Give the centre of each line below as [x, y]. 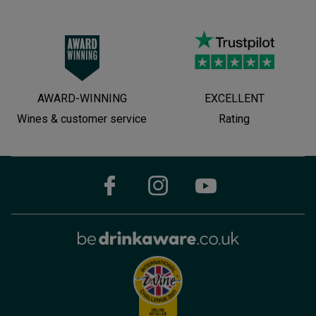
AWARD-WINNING [82, 98]
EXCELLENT [234, 98]
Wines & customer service [82, 119]
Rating [234, 119]
